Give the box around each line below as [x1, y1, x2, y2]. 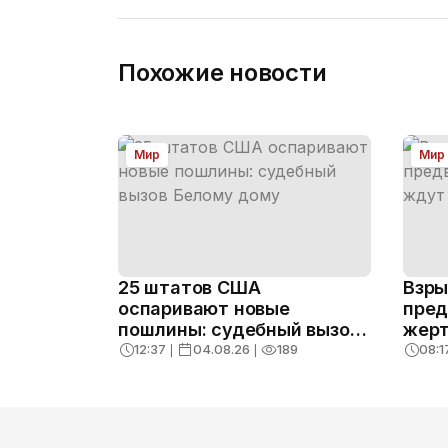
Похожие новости [118, 58, 327, 87]
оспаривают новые [118, 298, 290, 320]
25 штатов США [118, 277, 261, 299]
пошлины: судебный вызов [118, 319, 360, 341]
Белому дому [118, 340, 240, 362]
